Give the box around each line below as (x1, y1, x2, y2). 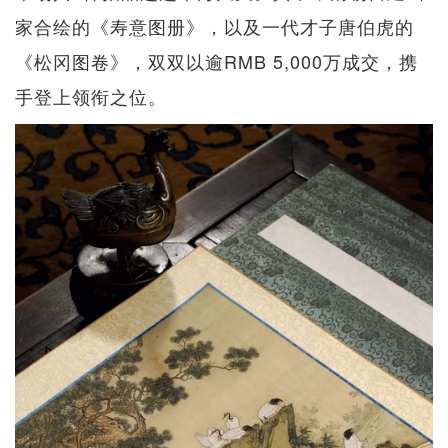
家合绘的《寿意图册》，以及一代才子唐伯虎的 (15, 13, 414, 40)
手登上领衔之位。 (15, 83, 167, 110)
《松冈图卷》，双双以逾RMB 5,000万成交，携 (15, 48, 418, 75)
